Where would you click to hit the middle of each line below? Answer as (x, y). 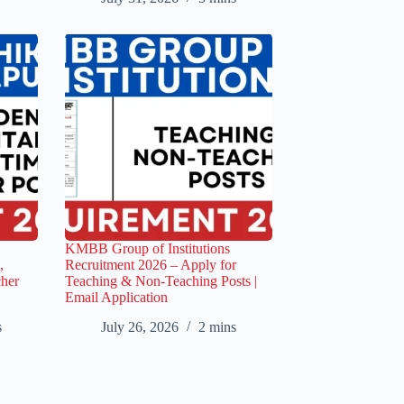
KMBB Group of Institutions (147, 249)
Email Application (116, 298)
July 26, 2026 (140, 327)
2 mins (217, 327)
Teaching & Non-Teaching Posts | (161, 281)
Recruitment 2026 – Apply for (151, 265)
